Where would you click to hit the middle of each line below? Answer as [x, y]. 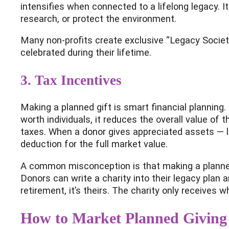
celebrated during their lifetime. [86, 53]
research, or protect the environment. [98, 18]
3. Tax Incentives [71, 80]
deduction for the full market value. [94, 144]
